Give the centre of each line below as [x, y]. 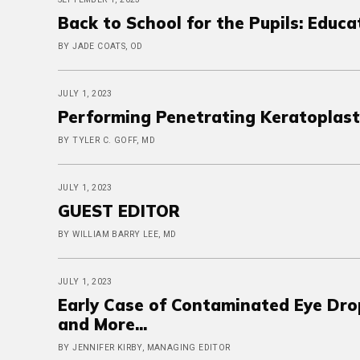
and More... [102, 324]
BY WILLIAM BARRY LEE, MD [117, 234]
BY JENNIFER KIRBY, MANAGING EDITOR [144, 348]
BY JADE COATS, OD [100, 46]
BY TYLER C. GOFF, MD [106, 140]
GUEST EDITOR [119, 211]
